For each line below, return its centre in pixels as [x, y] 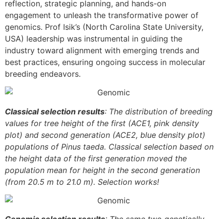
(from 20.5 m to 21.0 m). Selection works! [82, 182]
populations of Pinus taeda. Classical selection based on [109, 146]
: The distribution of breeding [159, 111]
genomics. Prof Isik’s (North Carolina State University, [104, 27]
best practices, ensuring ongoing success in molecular [105, 62]
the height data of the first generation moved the [96, 158]
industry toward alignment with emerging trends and [102, 50]
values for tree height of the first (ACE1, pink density [102, 123]
